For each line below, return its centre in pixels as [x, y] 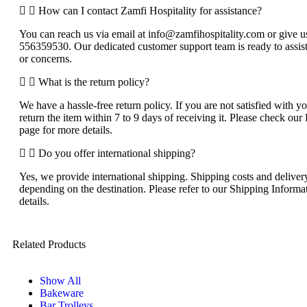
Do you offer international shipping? [117, 153]
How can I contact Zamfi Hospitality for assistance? [150, 10]
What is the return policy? [94, 82]
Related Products [49, 244]
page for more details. [66, 130]
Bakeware [62, 293]
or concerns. [46, 58]
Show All [60, 280]
